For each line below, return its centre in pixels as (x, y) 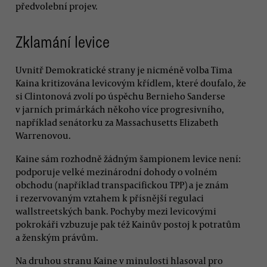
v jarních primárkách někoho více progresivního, (120, 109)
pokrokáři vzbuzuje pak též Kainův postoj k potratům (128, 224)
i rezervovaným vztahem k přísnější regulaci (110, 198)
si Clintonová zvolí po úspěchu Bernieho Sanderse (120, 96)
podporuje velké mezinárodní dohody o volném (117, 171)
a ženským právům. (57, 237)
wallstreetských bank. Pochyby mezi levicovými (116, 211)
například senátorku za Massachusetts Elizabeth (117, 122)
